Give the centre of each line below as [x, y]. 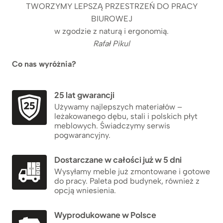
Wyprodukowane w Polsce [105, 215]
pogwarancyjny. [82, 135]
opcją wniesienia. [85, 191]
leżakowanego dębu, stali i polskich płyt [126, 116]
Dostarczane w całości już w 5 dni [118, 160]
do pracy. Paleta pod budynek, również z [127, 181]
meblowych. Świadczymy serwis [112, 126]
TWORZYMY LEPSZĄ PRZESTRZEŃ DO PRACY [111, 6]
